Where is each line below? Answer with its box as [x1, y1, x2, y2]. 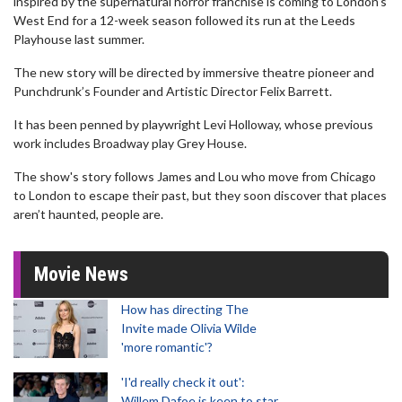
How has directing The [121, 301, 249, 317]
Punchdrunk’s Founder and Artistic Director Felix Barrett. [13, 83, 332, 99]
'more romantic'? [121, 339, 213, 354]
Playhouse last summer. [13, 31, 144, 47]
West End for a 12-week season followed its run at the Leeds [13, 13, 355, 28]
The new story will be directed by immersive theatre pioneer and [13, 65, 374, 80]
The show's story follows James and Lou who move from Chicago [13, 169, 376, 184]
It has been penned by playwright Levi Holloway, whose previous [13, 117, 373, 132]
